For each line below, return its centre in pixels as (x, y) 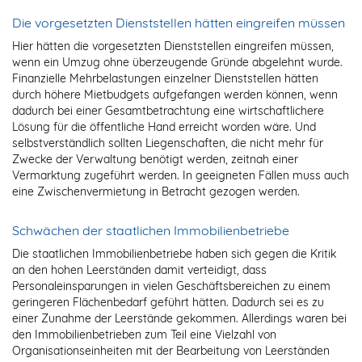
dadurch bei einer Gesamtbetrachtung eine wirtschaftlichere (168, 111)
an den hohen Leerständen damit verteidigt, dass (139, 270)
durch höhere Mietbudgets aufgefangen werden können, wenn (175, 95)
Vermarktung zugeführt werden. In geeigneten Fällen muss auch (181, 176)
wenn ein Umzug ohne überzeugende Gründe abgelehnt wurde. (177, 63)
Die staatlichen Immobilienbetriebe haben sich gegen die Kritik (174, 254)
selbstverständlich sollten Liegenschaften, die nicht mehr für (168, 143)
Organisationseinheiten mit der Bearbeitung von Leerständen (171, 351)
